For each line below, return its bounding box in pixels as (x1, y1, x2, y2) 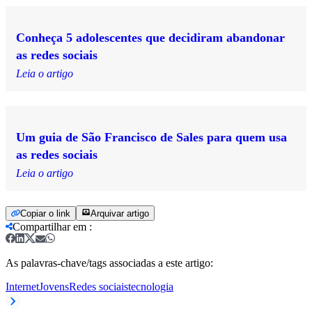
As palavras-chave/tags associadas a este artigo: (6, 256, 213, 269)
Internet (6, 280, 39, 292)
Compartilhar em (13, 220, 86, 233)
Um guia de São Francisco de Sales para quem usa (16, 130, 287, 144)
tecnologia (128, 280, 173, 292)
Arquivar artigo (91, 208, 149, 219)
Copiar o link (20, 208, 70, 219)
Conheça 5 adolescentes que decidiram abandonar (16, 30, 285, 45)
